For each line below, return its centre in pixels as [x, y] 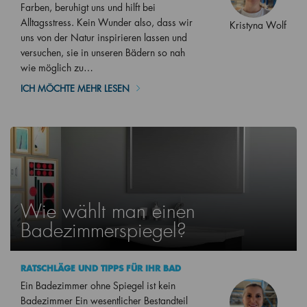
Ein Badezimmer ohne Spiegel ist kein [98, 286]
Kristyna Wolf [258, 25]
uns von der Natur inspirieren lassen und [104, 37]
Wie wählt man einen [108, 212]
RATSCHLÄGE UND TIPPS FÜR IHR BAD [101, 269]
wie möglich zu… [57, 67]
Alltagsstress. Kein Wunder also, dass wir [107, 22]
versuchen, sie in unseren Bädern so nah [103, 52]
